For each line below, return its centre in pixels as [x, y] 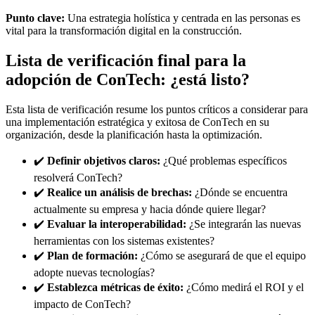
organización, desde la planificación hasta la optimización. [134, 135]
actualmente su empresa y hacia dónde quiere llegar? [150, 209]
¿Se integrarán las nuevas [244, 224]
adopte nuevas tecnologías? [94, 272]
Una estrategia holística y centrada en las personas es [182, 18]
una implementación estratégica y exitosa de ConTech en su [137, 122]
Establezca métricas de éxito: [115, 287]
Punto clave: [35, 18]
